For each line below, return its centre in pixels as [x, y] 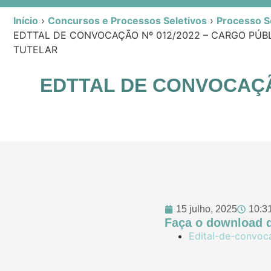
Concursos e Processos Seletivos [127, 20]
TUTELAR [35, 49]
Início [26, 20]
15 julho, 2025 [207, 209]
